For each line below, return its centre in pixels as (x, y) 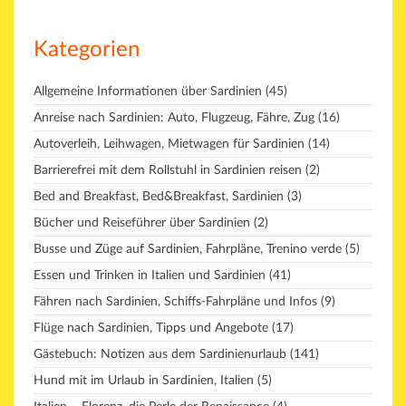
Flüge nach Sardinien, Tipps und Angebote (151, 328)
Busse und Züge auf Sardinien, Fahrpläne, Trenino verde (188, 249)
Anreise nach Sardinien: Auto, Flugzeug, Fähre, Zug (174, 117)
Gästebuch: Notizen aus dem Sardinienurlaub (160, 354)
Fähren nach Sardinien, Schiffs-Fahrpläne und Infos (175, 301)
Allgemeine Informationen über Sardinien (148, 91)
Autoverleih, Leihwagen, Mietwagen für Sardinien (169, 144)
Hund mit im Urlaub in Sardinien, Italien (144, 380)
